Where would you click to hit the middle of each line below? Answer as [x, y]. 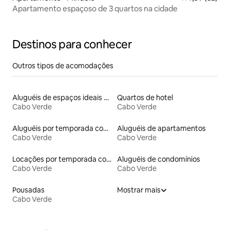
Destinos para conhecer [72, 45]
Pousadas [28, 190]
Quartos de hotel [145, 98]
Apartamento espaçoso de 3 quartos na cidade [95, 9]
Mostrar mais [139, 190]
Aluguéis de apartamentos [161, 129]
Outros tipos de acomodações [63, 66]
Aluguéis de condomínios [159, 159]
